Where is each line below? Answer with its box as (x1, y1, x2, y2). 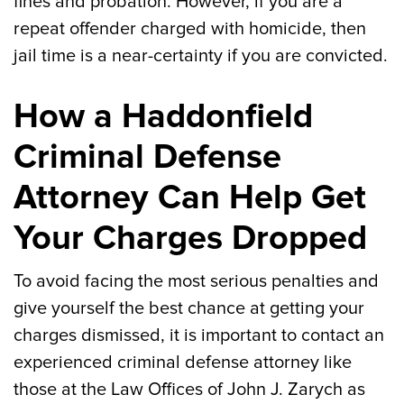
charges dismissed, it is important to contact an (14, 325, 384, 346)
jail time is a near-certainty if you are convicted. (14, 45, 388, 67)
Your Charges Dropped (14, 217, 367, 259)
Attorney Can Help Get (14, 177, 366, 218)
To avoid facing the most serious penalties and (14, 271, 379, 292)
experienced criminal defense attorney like (14, 352, 352, 373)
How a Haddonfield (14, 96, 313, 137)
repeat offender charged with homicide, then (14, 18, 366, 40)
